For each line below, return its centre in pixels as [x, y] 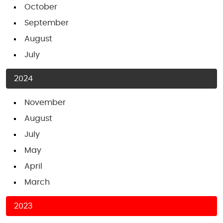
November [45, 103]
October [41, 7]
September [47, 23]
